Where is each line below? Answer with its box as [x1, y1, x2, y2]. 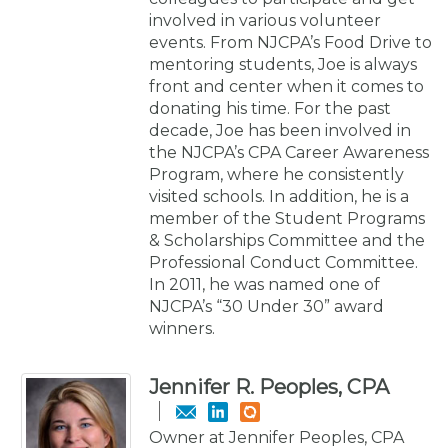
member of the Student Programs [149, 208, 425, 228]
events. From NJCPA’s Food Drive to [149, 32, 432, 52]
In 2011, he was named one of [149, 274, 380, 294]
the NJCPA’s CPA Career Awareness [149, 142, 429, 162]
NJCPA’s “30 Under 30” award [149, 296, 384, 316]
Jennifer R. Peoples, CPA [149, 374, 389, 399]
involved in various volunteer [149, 10, 381, 30]
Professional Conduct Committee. [149, 252, 418, 272]
